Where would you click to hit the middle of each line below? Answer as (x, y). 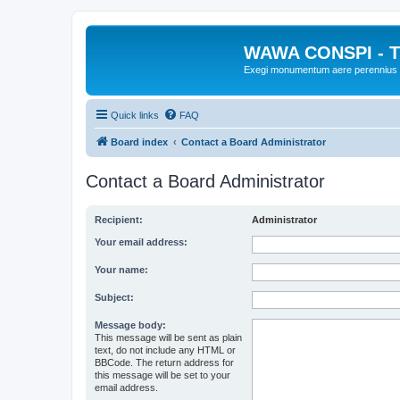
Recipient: (119, 219)
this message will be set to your (162, 375)
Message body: (130, 325)
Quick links (135, 115)
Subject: (114, 297)
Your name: (121, 269)
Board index (139, 142)
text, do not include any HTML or (165, 350)
